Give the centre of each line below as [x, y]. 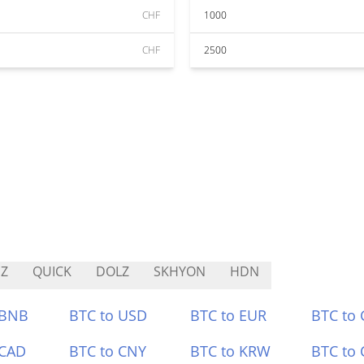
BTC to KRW [230, 351]
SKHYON [180, 271]
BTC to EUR [228, 315]
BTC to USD [108, 315]
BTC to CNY [108, 351]
